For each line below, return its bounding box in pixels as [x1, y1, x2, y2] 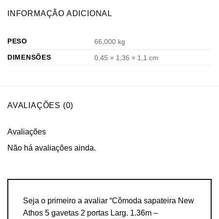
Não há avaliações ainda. [7, 144, 96, 153]
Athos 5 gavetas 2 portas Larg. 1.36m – [23, 209, 158, 218]
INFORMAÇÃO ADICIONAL [7, 9, 112, 18]
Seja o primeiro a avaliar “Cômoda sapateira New [23, 197, 194, 205]
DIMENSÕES [7, 53, 51, 62]
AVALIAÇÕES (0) [7, 101, 74, 110]
